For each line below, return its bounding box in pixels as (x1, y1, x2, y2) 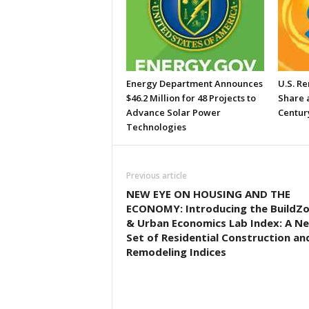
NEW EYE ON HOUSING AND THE (126, 187, 290, 201)
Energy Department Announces (126, 77, 263, 90)
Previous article (126, 170, 187, 181)
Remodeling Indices (126, 245, 226, 259)
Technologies (126, 121, 186, 133)
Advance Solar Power (126, 106, 221, 119)
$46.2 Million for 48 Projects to (126, 92, 256, 104)
